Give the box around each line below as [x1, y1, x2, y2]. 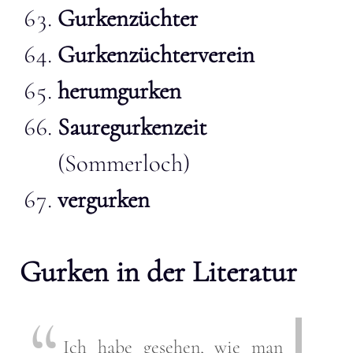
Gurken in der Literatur [20, 253, 297, 290]
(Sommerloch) [58, 148, 190, 178]
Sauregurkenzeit [58, 112, 206, 142]
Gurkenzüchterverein [58, 39, 255, 69]
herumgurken [58, 76, 181, 106]
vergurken [58, 184, 150, 214]
